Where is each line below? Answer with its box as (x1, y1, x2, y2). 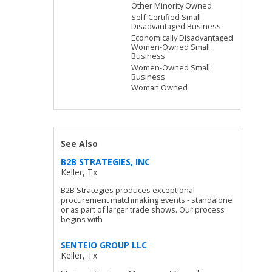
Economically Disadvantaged (131, 32, 234, 43)
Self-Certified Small (131, 11, 202, 22)
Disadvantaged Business (131, 20, 222, 32)
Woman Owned (131, 82, 188, 93)
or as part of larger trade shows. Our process (61, 204, 225, 216)
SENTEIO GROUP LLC (61, 239, 148, 251)
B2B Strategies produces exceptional (61, 185, 195, 196)
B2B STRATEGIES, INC (61, 156, 151, 168)
